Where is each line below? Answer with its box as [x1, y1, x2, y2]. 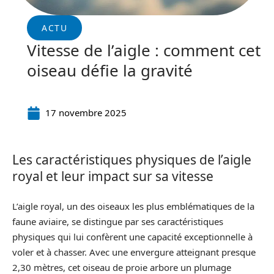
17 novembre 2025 [45, 106, 127, 119]
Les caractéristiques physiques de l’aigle [12, 151, 251, 168]
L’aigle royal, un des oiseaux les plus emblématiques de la [12, 199, 254, 212]
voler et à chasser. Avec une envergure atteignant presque [12, 245, 256, 258]
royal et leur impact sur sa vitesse [12, 168, 213, 185]
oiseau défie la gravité [27, 59, 193, 81]
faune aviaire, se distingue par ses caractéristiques [12, 215, 223, 228]
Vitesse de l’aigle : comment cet [27, 39, 261, 61]
